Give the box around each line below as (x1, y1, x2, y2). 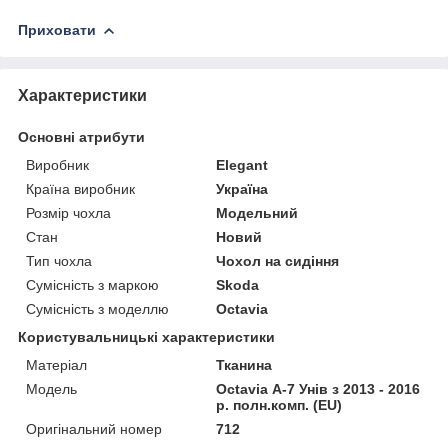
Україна (216, 180, 269, 197)
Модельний (216, 204, 299, 221)
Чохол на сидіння (216, 252, 340, 269)
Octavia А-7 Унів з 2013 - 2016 (216, 380, 421, 397)
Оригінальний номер (26, 420, 162, 437)
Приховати (18, 21, 96, 38)
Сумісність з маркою (26, 276, 159, 293)
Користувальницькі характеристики (18, 328, 275, 345)
